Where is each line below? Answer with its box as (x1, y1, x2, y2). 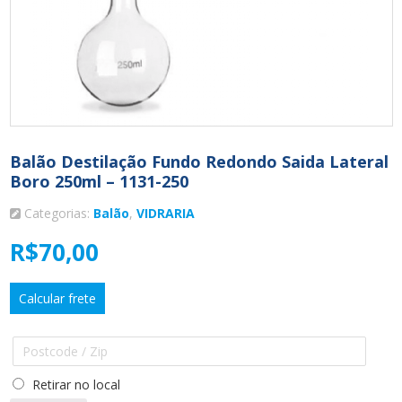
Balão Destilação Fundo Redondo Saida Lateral (9, 151, 389, 172)
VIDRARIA (135, 205, 195, 222)
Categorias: (23, 205, 93, 222)
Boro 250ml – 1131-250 (9, 170, 188, 192)
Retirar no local (28, 376, 120, 393)
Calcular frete (18, 290, 96, 307)
